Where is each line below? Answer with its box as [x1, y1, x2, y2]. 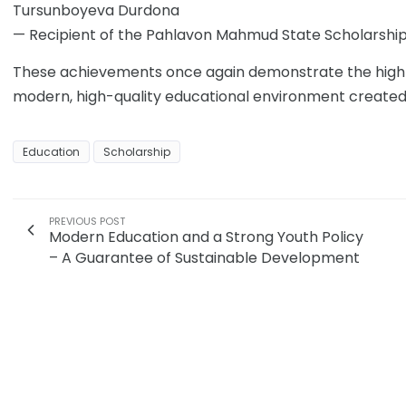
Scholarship [103, 144, 170, 160]
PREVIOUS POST [49, 214, 125, 229]
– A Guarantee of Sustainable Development [49, 247, 360, 269]
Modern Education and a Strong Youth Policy [49, 227, 363, 248]
